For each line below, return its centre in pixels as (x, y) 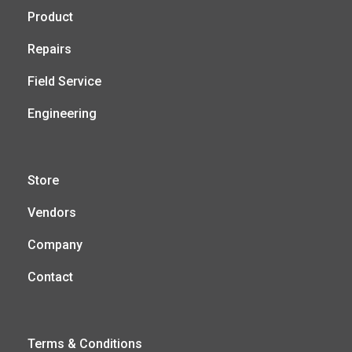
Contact (50, 277)
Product (50, 16)
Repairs (49, 49)
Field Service (64, 81)
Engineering (62, 113)
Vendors (52, 212)
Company (55, 244)
